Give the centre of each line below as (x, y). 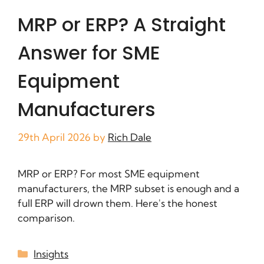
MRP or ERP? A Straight (122, 24)
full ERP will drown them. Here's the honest (118, 203)
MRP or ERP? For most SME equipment (109, 174)
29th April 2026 (54, 137)
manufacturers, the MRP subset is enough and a (128, 189)
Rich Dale (130, 137)
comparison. (46, 218)
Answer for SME (89, 52)
